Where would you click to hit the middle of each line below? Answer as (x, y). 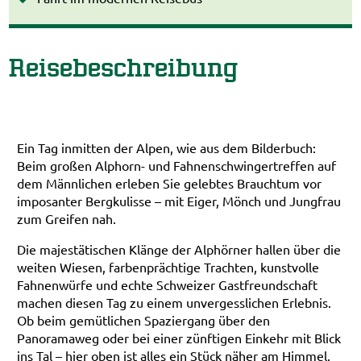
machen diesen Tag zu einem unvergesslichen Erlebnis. (174, 302)
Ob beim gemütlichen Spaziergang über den (144, 320)
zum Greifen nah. (67, 218)
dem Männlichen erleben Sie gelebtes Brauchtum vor (170, 183)
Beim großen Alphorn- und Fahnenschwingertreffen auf (177, 165)
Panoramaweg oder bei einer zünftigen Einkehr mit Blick (179, 338)
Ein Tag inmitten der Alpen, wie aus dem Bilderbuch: (167, 147)
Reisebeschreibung (124, 67)
